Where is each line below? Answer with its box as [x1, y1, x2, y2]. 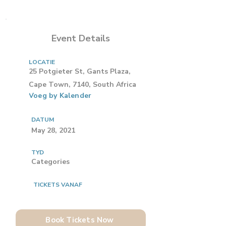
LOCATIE [29, 58, 55, 66]
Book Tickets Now [45, 215, 114, 225]
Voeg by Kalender [29, 90, 92, 100]
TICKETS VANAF [33, 181, 82, 189]
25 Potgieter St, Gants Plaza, [29, 67, 131, 76]
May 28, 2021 [31, 126, 75, 135]
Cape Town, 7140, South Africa [29, 80, 136, 89]
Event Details [51, 32, 110, 44]
